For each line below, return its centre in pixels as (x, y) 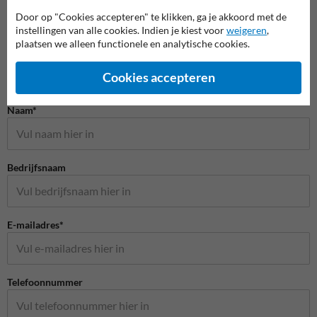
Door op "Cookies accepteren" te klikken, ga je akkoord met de (151, 16)
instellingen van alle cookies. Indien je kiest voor (121, 30)
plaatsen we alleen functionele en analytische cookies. (133, 43)
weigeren (247, 30)
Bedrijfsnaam (36, 167)
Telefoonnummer (45, 282)
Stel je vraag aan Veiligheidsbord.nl (94, 90)
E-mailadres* (35, 224)
